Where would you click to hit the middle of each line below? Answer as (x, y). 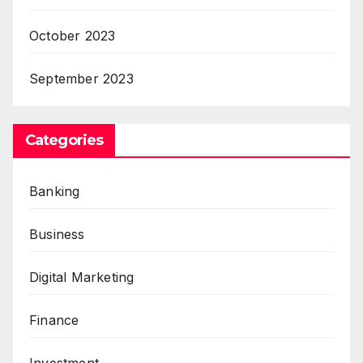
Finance (54, 320)
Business (57, 235)
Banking (55, 192)
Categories (64, 141)
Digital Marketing (82, 278)
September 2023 (81, 79)
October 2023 (73, 36)
